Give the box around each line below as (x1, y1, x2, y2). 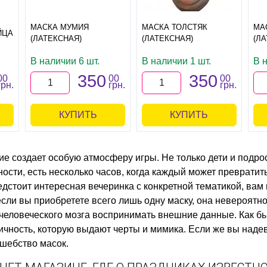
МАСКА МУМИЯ (30, 23, 89, 32)
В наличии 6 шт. (30, 56, 100, 66)
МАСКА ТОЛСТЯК (141, 23, 207, 32)
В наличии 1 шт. (141, 56, 211, 66)
